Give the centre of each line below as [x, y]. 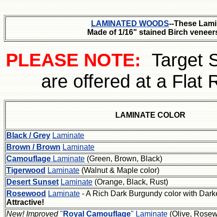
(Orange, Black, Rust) [130, 182]
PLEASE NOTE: [79, 60]
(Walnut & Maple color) [119, 170]
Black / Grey [28, 135]
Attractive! [26, 202]
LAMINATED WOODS [130, 23]
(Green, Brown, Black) [124, 158]
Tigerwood [26, 170]
